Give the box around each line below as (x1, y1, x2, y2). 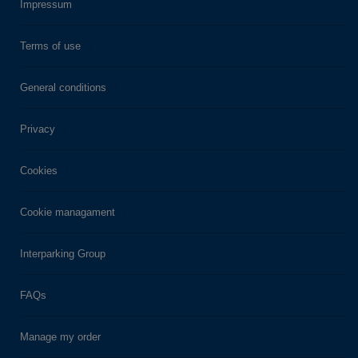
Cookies (20, 164, 58, 177)
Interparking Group (20, 247, 105, 260)
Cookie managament (20, 205, 115, 218)
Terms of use (20, 39, 81, 52)
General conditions (20, 81, 106, 93)
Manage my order (20, 330, 101, 343)
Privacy (20, 122, 55, 135)
